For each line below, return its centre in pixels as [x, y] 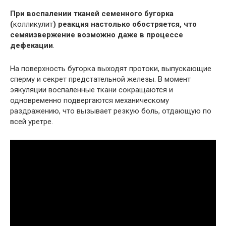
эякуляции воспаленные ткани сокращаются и [92, 90]
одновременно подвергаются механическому [90, 100]
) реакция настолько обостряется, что [125, 24]
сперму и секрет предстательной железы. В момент [100, 79]
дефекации [32, 45]
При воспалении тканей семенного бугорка [92, 13]
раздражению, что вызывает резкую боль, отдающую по [111, 111]
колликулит [33, 24]
